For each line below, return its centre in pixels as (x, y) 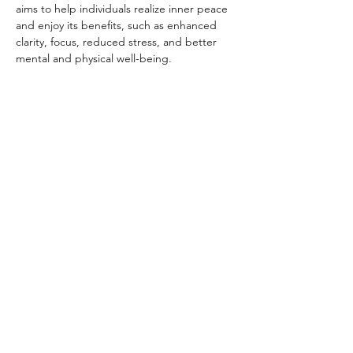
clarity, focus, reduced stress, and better (118, 42)
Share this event (126, 146)
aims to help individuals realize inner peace (123, 9)
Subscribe (126, 331)
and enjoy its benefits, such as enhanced (118, 25)
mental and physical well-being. (94, 58)
